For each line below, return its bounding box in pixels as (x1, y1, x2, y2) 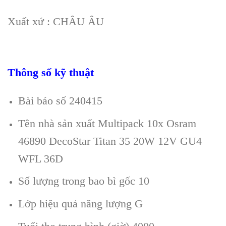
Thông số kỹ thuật (8, 66, 94, 79)
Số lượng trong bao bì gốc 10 (18, 175, 149, 188)
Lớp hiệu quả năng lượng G (18, 197, 143, 210)
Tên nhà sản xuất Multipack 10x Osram (18, 117, 196, 130)
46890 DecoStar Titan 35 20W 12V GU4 (18, 134, 202, 147)
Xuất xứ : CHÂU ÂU (8, 15, 104, 28)
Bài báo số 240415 (18, 94, 102, 107)
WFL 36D (18, 152, 63, 165)
